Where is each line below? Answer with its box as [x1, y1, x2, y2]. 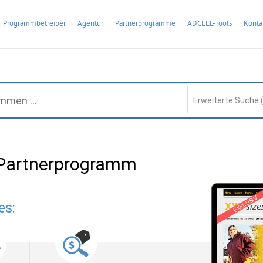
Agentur [77, 18, 103, 28]
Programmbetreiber [3, 18, 66, 28]
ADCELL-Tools [187, 18, 232, 28]
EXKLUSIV [232, 194, 258, 214]
